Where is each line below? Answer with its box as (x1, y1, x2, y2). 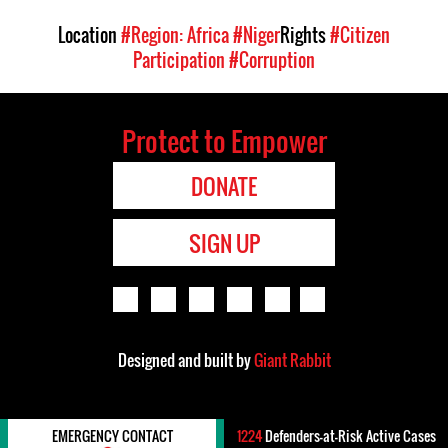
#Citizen (330, 22, 390, 49)
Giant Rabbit (253, 348, 331, 373)
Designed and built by (117, 348, 254, 373)
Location (58, 22, 121, 49)
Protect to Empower (121, 121, 327, 162)
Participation (133, 47, 225, 74)
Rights (280, 22, 330, 49)
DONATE (191, 170, 257, 203)
